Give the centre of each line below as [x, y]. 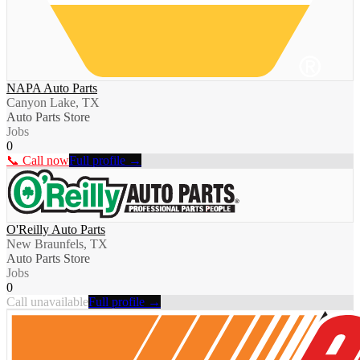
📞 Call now [38, 161]
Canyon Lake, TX [53, 103]
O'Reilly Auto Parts [56, 230]
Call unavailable [47, 302]
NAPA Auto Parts [52, 88]
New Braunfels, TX [57, 244]
